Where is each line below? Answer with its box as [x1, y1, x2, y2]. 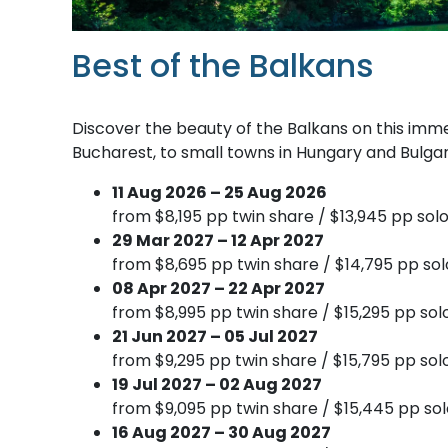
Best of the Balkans [72, 42, 374, 88]
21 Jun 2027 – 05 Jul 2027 [112, 324, 318, 348]
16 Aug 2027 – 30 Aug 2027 [112, 420, 331, 444]
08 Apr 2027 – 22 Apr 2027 [112, 276, 325, 300]
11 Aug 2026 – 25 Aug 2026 [112, 180, 327, 204]
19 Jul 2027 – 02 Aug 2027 [112, 372, 322, 396]
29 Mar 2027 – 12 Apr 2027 [112, 228, 324, 252]
